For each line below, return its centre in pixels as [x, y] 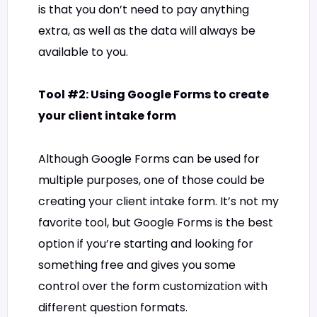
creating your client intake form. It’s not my [158, 201]
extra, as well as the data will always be [147, 30]
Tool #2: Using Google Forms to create [154, 95]
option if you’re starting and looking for [146, 243]
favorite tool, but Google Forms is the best [156, 222]
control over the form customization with [153, 286]
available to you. [83, 52]
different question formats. [113, 307]
